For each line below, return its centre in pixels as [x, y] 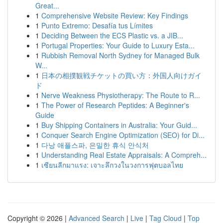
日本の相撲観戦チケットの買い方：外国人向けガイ [121, 75]
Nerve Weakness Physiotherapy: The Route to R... [121, 95]
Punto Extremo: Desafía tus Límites [97, 25]
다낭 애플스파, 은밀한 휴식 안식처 [95, 145]
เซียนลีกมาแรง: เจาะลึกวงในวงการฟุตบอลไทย [112, 165]
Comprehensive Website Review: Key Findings [115, 15]
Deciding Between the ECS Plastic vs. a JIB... [112, 35]
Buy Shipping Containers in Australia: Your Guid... [119, 125]
